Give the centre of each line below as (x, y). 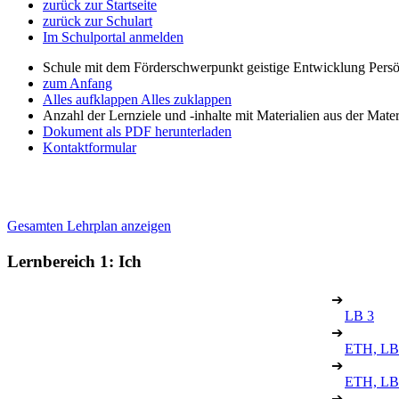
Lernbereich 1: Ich (74, 261)
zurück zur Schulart (98, 21)
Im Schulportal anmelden (113, 37)
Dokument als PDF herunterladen (137, 131)
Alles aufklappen (92, 99)
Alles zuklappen (186, 99)
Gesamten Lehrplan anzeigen (89, 226)
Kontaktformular (90, 147)
